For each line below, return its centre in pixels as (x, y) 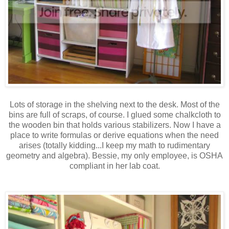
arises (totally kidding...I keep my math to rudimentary (114, 146)
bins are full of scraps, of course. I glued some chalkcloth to (114, 115)
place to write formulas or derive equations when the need (114, 135)
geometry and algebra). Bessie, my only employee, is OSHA (114, 156)
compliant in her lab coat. (114, 166)
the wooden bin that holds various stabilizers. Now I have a (114, 125)
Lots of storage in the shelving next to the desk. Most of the (114, 105)
